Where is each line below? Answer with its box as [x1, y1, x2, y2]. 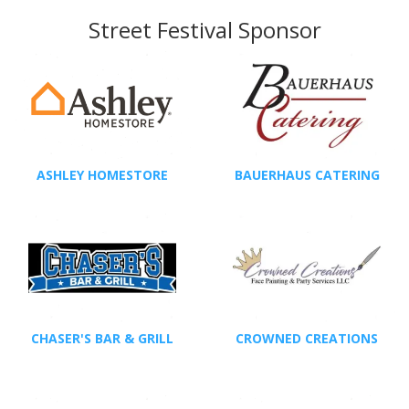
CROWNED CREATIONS [236, 329, 378, 347]
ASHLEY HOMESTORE [37, 166, 168, 184]
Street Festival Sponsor [88, 14, 321, 45]
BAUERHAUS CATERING [234, 166, 380, 184]
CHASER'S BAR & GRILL [31, 329, 173, 347]
